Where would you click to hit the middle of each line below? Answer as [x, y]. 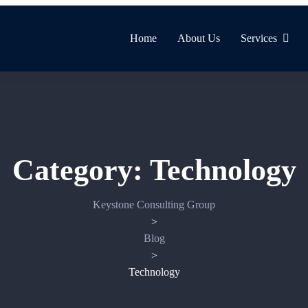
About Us [199, 38]
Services [259, 38]
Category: [81, 170]
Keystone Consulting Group [154, 205]
